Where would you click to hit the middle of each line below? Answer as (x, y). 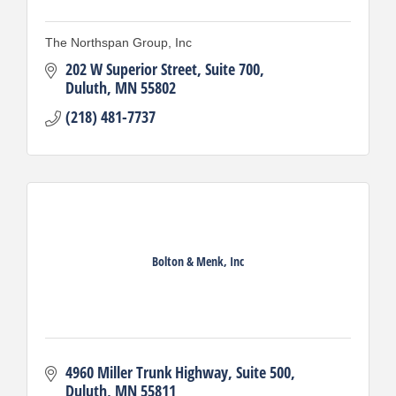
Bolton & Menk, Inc (198, 262)
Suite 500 (263, 372)
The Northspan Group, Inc (118, 42)
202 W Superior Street (131, 69)
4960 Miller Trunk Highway (146, 372)
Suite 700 (232, 69)
